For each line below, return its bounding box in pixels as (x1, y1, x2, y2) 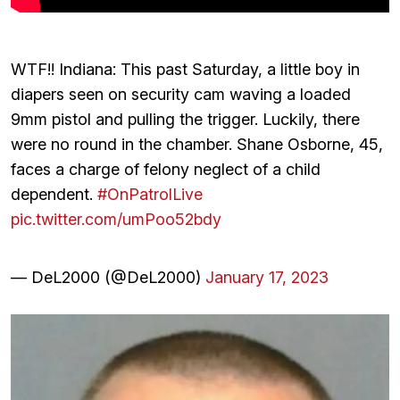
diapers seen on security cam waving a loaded (11, 84, 351, 104)
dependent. (11, 184, 97, 204)
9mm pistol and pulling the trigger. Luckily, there (11, 109, 360, 129)
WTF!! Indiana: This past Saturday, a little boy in (11, 59, 360, 79)
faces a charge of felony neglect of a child (11, 159, 321, 179)
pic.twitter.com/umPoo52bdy (11, 209, 221, 229)
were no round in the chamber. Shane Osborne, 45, (11, 134, 383, 154)
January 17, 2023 (205, 267, 329, 287)
